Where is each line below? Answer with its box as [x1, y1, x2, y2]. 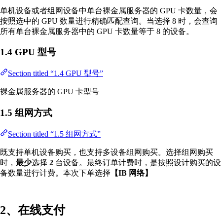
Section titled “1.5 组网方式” [8, 129, 101, 138]
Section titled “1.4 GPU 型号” [8, 69, 103, 78]
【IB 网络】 [110, 168, 152, 177]
